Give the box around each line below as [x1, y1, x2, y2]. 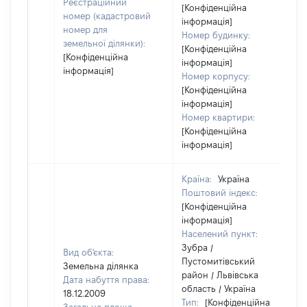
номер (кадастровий [63, 11, 151, 21]
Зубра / [182, 243, 213, 252]
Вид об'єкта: [63, 247, 114, 257]
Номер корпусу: [182, 71, 250, 81]
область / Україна [182, 284, 256, 293]
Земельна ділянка [63, 261, 138, 271]
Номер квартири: [182, 112, 255, 122]
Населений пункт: [182, 229, 258, 238]
